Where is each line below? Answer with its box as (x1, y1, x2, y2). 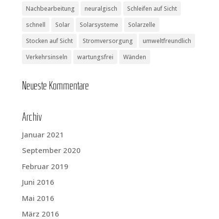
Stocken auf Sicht (25, 36, 73, 45)
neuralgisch (84, 4, 117, 13)
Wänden (123, 52, 146, 61)
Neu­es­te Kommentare (22, 80, 89, 92)
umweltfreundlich (142, 36, 191, 45)
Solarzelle (128, 20, 155, 29)
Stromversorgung (82, 36, 133, 45)
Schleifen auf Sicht (127, 4, 177, 13)
